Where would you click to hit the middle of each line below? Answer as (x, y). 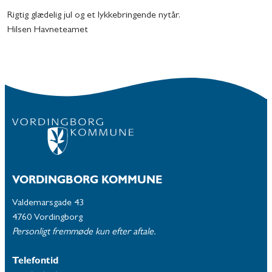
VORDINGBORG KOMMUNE (87, 181)
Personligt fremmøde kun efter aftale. (84, 232)
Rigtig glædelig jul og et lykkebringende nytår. (94, 16)
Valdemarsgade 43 (48, 203)
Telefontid (35, 261)
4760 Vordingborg (47, 218)
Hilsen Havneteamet (48, 31)
